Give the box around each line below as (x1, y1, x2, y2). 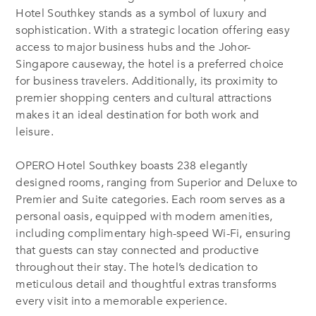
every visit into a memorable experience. (16, 293, 228, 309)
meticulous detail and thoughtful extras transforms (16, 276, 277, 292)
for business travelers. (16, 73, 132, 89)
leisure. (16, 123, 54, 140)
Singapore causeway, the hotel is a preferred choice (16, 56, 284, 72)
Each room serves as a (171, 191, 286, 207)
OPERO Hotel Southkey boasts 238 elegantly (16, 157, 248, 174)
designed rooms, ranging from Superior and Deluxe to (16, 174, 298, 190)
